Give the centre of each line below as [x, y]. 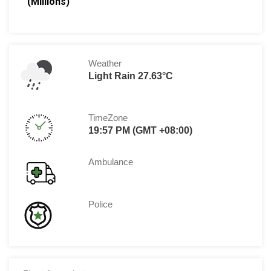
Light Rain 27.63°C [131, 76]
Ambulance [111, 162]
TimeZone [108, 118]
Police [101, 204]
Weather [105, 64]
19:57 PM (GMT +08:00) [141, 131]
